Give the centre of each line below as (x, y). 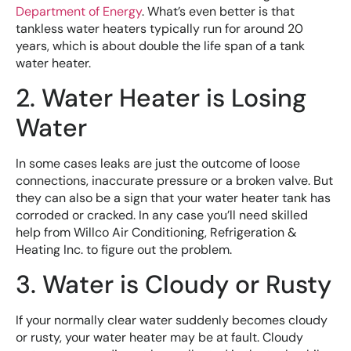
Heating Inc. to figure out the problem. (124, 249)
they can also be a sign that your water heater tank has (173, 197)
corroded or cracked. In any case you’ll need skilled (162, 215)
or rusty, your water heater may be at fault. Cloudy (159, 338)
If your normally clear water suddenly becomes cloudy (172, 320)
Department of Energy (79, 11)
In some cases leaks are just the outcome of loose (158, 163)
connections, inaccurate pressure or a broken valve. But (174, 180)
